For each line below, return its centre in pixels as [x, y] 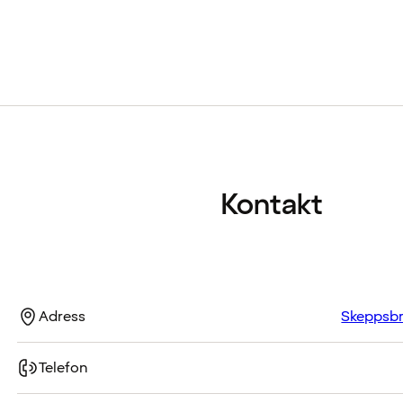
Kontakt [272, 206]
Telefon [64, 367]
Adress [63, 316]
